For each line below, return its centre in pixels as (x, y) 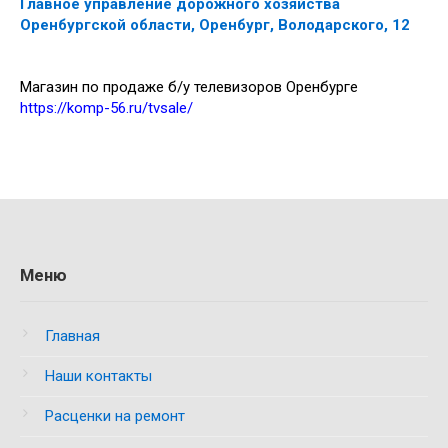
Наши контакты (98, 376)
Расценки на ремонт (115, 416)
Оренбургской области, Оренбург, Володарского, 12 (215, 25)
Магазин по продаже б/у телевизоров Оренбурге (189, 87)
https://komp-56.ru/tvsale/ (106, 108)
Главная (72, 336)
